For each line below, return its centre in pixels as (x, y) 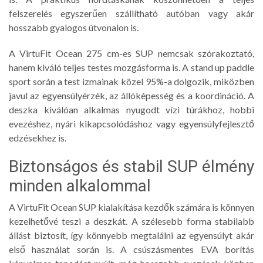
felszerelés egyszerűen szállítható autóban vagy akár (131, 13)
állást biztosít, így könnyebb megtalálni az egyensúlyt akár (131, 235)
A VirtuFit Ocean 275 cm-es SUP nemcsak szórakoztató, (131, 53)
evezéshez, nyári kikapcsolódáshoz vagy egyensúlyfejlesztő (131, 123)
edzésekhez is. (38, 137)
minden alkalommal (80, 186)
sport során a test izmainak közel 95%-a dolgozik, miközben (131, 81)
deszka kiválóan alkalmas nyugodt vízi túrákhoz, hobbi (131, 109)
